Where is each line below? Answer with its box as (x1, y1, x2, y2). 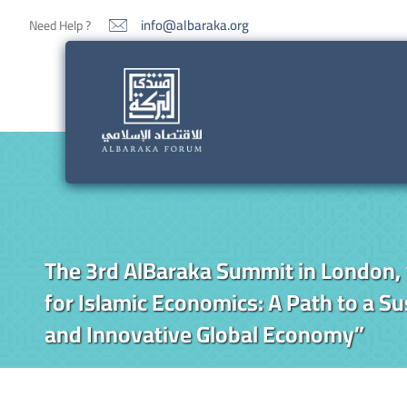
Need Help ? (29, 14, 91, 37)
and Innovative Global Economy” (44, 313, 364, 355)
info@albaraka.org (141, 12, 249, 38)
